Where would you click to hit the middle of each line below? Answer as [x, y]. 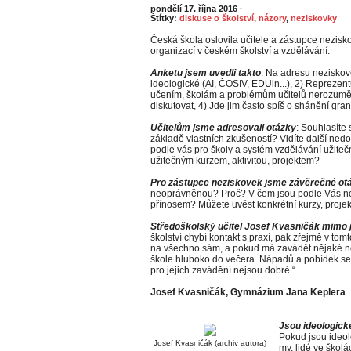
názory [272, 18]
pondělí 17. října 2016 [195, 9]
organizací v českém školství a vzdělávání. [240, 51]
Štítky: [165, 18]
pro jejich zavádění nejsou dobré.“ [223, 270]
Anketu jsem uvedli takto [206, 73]
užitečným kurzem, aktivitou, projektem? [235, 161]
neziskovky [314, 18]
